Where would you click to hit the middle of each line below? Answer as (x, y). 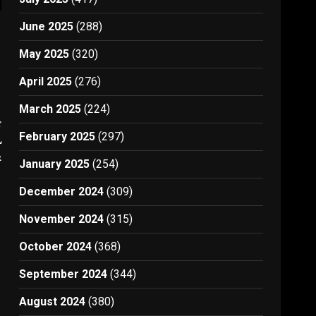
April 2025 (46, 81)
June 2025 (47, 26)
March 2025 (50, 109)
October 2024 (56, 247)
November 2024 (62, 219)
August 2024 (53, 302)
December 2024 (62, 192)
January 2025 (55, 164)
